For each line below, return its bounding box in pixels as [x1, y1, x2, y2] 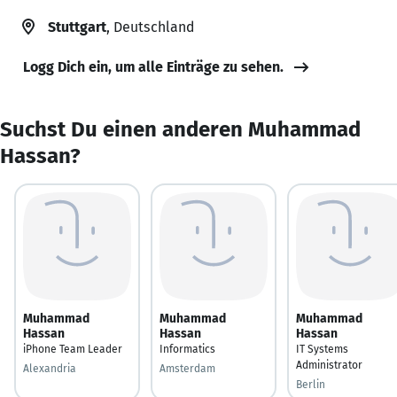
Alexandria [23, 362, 76, 375]
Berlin [296, 378, 325, 391]
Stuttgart [48, 18, 106, 35]
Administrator [296, 358, 362, 371]
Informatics [160, 342, 215, 355]
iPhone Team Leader [23, 342, 122, 355]
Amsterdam [160, 362, 215, 375]
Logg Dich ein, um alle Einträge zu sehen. [23, 58, 284, 75]
